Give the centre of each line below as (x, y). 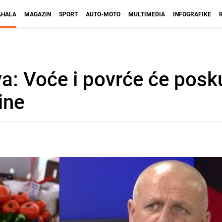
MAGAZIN (38, 14)
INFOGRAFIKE (192, 14)
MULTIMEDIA (147, 14)
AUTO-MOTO (103, 14)
